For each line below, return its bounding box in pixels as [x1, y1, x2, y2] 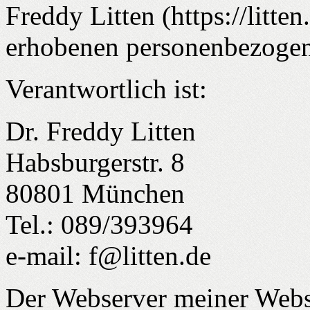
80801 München [6, 178, 185, 208]
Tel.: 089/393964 [6, 209, 193, 239]
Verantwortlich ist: [6, 73, 207, 104]
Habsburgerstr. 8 [6, 147, 185, 177]
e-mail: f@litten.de [6, 240, 211, 271]
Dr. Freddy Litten [6, 116, 196, 146]
